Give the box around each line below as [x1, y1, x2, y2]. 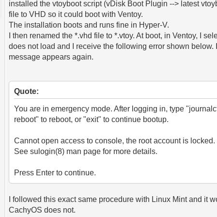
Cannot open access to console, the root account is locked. [14, 137, 216, 145]
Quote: [14, 87, 39, 95]
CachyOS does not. [9, 206, 76, 214]
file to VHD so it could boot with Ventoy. [9, 10, 143, 18]
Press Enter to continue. [14, 169, 96, 177]
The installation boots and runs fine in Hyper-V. [9, 21, 170, 29]
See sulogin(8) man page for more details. [14, 147, 158, 155]
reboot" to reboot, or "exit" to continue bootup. [14, 115, 169, 124]
